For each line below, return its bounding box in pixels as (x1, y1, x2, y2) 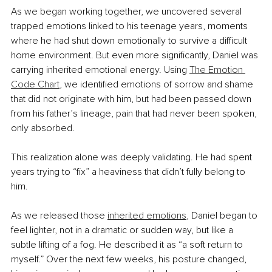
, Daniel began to (186, 209, 260, 222)
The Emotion (189, 64, 245, 76)
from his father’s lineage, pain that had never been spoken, (11, 107, 259, 120)
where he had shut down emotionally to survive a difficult (11, 35, 250, 47)
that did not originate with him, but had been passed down (11, 93, 254, 106)
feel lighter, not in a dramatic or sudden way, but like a (11, 224, 236, 237)
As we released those (11, 209, 105, 222)
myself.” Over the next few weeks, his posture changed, (11, 253, 249, 266)
